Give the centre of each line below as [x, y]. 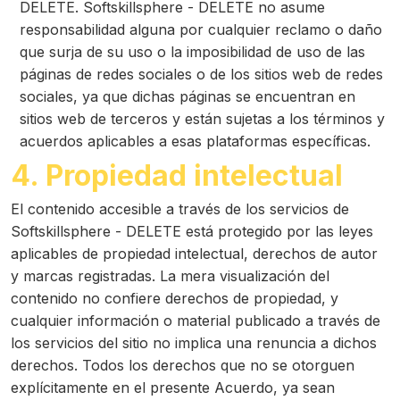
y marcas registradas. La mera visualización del [170, 276]
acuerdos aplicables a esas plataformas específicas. [195, 141]
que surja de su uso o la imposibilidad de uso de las [192, 52]
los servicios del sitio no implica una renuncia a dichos [194, 343]
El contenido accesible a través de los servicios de [180, 209]
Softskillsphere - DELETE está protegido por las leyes [192, 231]
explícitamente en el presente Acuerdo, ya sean [173, 387]
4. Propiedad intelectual [177, 175]
